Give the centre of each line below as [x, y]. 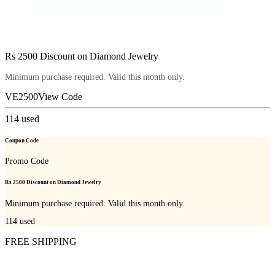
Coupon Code [22, 140]
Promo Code [27, 161]
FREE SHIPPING [41, 242]
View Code [60, 96]
